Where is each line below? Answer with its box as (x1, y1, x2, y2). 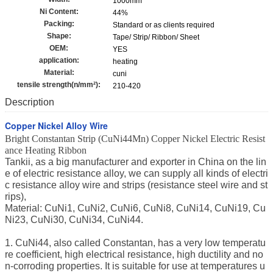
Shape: (46, 32, 71, 41)
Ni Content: (39, 7, 79, 16)
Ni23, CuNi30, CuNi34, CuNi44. (5, 214, 143, 225)
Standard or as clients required (113, 21, 214, 30)
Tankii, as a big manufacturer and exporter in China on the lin (5, 157, 266, 168)
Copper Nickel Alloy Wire (5, 119, 108, 132)
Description (5, 97, 54, 108)
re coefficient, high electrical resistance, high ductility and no (5, 249, 263, 260)
